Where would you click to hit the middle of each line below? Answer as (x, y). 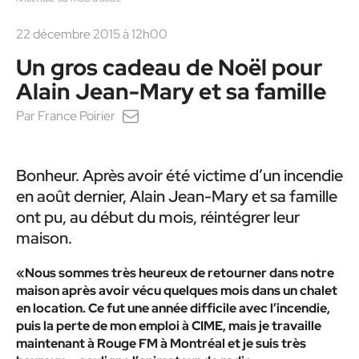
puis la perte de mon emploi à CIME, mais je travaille (169, 326)
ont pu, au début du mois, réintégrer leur (158, 218)
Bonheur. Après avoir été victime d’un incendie (179, 176)
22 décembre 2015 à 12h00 (92, 34)
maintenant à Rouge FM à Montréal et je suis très (161, 344)
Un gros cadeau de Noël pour (169, 68)
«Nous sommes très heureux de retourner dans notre (175, 273)
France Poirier (77, 116)
